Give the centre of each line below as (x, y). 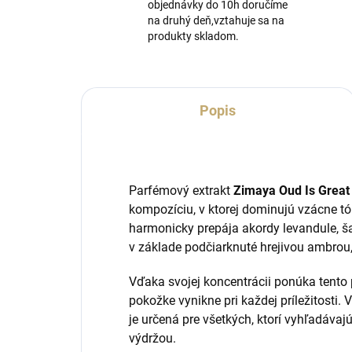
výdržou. (152, 338)
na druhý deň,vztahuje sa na (216, 20)
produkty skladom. (193, 36)
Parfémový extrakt (181, 191)
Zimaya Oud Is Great (291, 191)
